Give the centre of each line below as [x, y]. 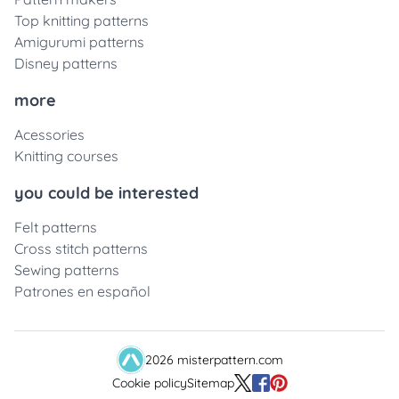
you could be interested [106, 193]
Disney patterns [66, 63]
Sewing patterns [67, 270]
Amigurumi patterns [79, 42]
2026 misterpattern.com [214, 360]
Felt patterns [56, 227]
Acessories [49, 134]
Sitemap [210, 383]
